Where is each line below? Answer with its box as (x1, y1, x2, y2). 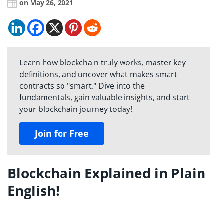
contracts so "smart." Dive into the (19, 80, 145, 92)
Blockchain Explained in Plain (7, 164, 205, 183)
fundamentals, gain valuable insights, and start (19, 92, 190, 103)
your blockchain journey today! (19, 104, 132, 115)
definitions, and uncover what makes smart (19, 69, 177, 80)
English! (7, 181, 60, 200)
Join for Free (35, 127, 89, 139)
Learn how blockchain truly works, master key (19, 57, 186, 68)
